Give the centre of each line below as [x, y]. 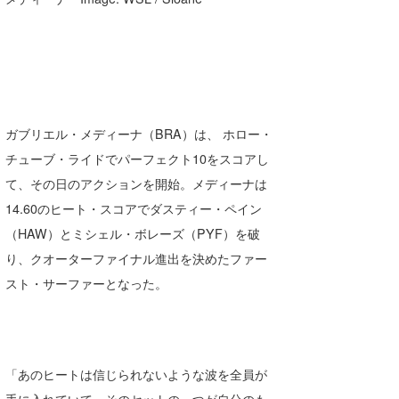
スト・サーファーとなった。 [87, 284]
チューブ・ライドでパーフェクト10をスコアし [138, 159]
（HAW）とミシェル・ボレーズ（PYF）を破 [133, 234]
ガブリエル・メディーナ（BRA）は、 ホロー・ [139, 134]
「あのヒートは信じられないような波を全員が [137, 374]
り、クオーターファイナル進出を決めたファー [137, 259]
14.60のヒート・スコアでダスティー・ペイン [134, 209]
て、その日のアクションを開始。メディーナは [137, 184]
